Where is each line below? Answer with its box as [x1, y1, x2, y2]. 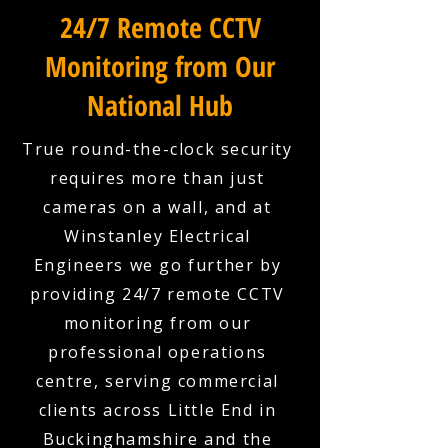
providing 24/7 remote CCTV [30, 283, 285, 305]
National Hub [87, 86, 233, 124]
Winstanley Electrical [64, 225, 251, 247]
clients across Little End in [38, 399, 277, 421]
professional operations [48, 341, 267, 363]
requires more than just [50, 167, 265, 189]
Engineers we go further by [33, 254, 282, 276]
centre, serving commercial [36, 370, 279, 392]
